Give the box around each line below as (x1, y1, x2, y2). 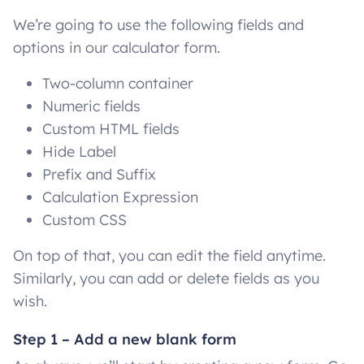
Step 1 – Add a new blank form (13, 329, 236, 349)
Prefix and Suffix (42, 165, 156, 184)
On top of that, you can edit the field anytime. (13, 246, 326, 266)
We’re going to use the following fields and (13, 15, 304, 35)
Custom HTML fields (42, 119, 180, 139)
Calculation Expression (42, 188, 198, 207)
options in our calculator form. (13, 38, 220, 58)
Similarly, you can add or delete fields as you (13, 269, 319, 288)
